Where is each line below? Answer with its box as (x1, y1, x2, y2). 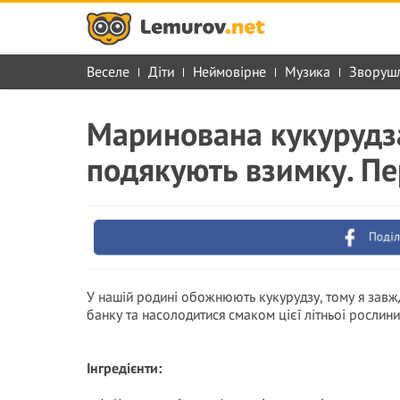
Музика (285, 62, 330, 80)
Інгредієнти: (87, 359, 162, 377)
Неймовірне (193, 62, 266, 80)
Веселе (87, 62, 129, 80)
